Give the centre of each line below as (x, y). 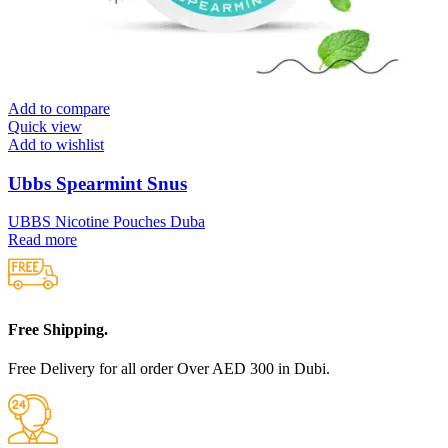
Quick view (45, 126)
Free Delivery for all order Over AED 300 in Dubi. (169, 368)
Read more (42, 240)
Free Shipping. (58, 329)
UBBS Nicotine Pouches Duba (106, 222)
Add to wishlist (56, 144)
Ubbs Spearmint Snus (97, 183)
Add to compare (59, 108)
